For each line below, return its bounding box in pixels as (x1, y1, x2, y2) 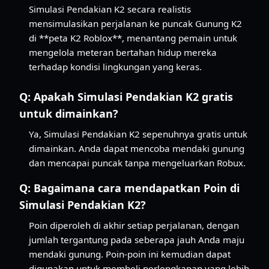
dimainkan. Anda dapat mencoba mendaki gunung (29, 142, 244, 154)
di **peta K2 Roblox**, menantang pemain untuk (29, 31, 237, 44)
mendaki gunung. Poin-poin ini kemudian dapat (29, 247, 231, 260)
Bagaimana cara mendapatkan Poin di (34, 180, 240, 195)
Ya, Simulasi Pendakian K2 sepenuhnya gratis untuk (29, 127, 247, 140)
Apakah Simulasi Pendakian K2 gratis (34, 89, 233, 104)
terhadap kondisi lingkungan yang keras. (29, 60, 202, 73)
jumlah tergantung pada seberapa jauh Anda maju (29, 233, 244, 246)
